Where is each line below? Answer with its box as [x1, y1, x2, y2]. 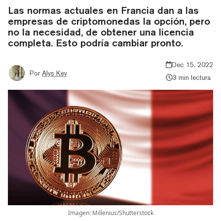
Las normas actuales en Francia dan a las [8, 4, 199, 16]
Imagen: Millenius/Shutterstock [68, 208, 153, 217]
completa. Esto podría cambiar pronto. [8, 37, 183, 48]
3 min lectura [172, 73, 211, 81]
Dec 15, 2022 [172, 60, 213, 69]
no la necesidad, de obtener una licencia [8, 26, 194, 37]
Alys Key [42, 69, 67, 77]
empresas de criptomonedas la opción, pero [8, 15, 210, 27]
